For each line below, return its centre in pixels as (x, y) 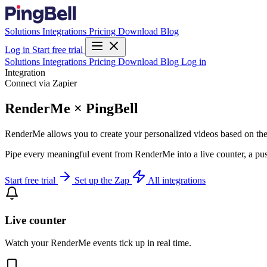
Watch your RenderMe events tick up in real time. (98, 243)
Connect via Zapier (41, 83)
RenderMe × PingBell (72, 108)
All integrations (177, 180)
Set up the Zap (103, 180)
